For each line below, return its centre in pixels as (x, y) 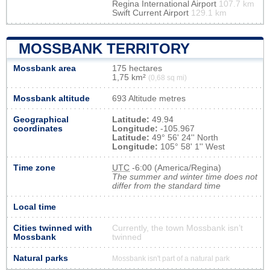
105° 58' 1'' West (191, 146)
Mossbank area (45, 68)
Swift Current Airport (152, 13)
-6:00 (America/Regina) (175, 168)
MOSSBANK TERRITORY (104, 48)
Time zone (34, 168)
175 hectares (137, 68)
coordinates (38, 128)
